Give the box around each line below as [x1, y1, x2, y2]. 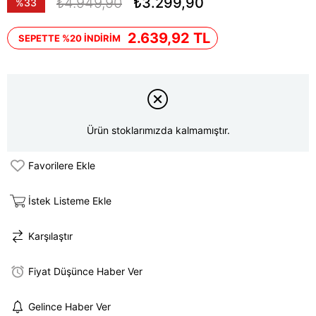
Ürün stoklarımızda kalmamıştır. [86, 124, 230, 137]
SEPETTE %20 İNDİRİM [18, 32, 121, 44]
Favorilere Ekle [28, 159, 95, 172]
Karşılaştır [28, 230, 73, 243]
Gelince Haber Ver [28, 300, 111, 313]
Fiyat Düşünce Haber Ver [28, 265, 142, 278]
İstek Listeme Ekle [28, 195, 111, 207]
